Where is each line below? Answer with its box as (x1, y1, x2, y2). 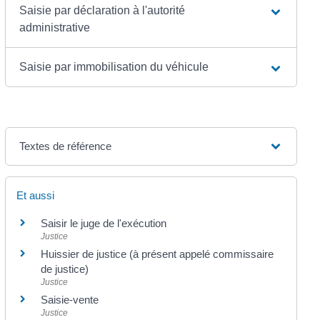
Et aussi (16, 189, 54, 202)
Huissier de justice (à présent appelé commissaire (40, 248, 274, 261)
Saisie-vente (40, 294, 99, 306)
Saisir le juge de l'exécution (40, 217, 166, 230)
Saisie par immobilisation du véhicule (19, 61, 209, 74)
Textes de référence (19, 140, 111, 153)
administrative (19, 21, 90, 34)
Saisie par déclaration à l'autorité (19, 4, 185, 17)
